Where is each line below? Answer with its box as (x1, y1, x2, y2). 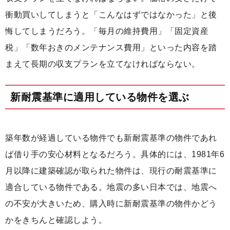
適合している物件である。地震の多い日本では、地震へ (5, 183, 217, 192)
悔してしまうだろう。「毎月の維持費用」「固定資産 (5, 27, 208, 36)
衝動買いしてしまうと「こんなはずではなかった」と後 (5, 10, 217, 20)
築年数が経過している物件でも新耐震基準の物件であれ (5, 133, 217, 143)
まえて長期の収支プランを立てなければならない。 (5, 60, 200, 69)
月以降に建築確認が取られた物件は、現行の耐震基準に (5, 166, 217, 176)
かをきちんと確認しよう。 (5, 216, 107, 225)
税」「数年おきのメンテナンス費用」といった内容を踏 (5, 43, 217, 52)
